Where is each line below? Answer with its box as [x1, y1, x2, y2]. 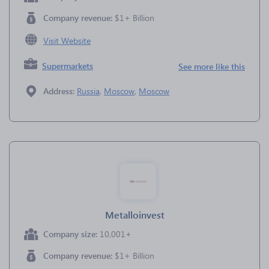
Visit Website [43, 35, 91, 46]
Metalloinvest [104, 208, 165, 221]
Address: [43, 85, 77, 97]
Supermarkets [42, 60, 94, 71]
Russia [77, 85, 100, 97]
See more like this [178, 61, 245, 72]
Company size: [43, 228, 100, 240]
